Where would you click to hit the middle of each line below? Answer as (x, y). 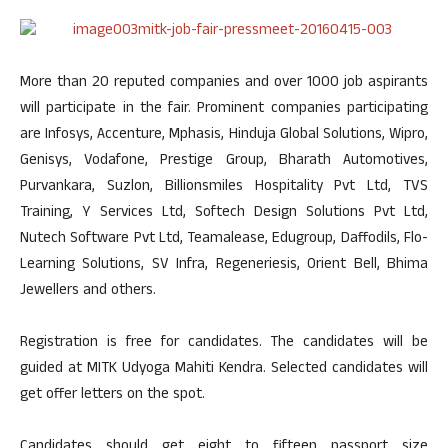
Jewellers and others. (88, 291)
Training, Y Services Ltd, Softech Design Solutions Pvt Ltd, (224, 213)
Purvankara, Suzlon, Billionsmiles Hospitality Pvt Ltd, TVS (224, 187)
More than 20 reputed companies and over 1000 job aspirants (224, 83)
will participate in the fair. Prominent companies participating (224, 109)
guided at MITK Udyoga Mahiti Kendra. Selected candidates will (224, 369)
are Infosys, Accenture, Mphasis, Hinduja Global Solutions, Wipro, (224, 135)
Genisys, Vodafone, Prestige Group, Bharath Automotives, (224, 161)
